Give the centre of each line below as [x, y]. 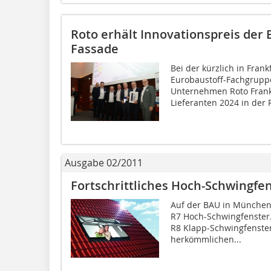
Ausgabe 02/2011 [104, 162]
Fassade [95, 48]
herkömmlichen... [206, 239]
